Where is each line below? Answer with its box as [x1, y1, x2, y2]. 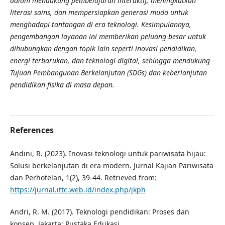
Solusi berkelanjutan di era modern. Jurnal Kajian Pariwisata [10, 160, 213, 170]
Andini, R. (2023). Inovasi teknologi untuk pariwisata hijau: [10, 148, 206, 158]
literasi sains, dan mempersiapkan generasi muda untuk [10, 7, 188, 17]
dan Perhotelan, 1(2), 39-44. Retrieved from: [10, 172, 157, 182]
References [10, 124, 54, 136]
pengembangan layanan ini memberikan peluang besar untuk [10, 31, 206, 41]
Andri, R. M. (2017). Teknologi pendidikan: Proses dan [10, 206, 189, 216]
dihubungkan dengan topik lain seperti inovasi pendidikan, [10, 43, 197, 53]
